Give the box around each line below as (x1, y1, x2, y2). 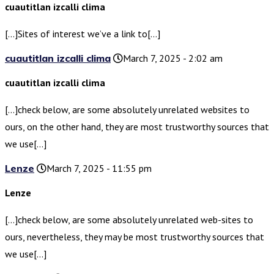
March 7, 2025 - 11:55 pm (46, 162, 152, 175)
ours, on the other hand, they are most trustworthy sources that (5, 120, 269, 133)
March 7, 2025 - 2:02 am (123, 52, 223, 65)
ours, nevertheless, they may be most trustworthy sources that (5, 231, 264, 243)
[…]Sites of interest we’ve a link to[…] (5, 28, 160, 40)
